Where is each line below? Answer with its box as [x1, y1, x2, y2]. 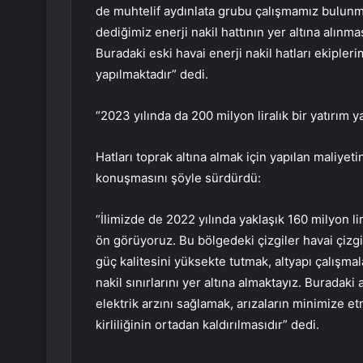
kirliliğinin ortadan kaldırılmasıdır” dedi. [96, 317, 319, 333]
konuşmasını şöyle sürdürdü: [96, 170, 261, 186]
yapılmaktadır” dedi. [96, 66, 208, 83]
